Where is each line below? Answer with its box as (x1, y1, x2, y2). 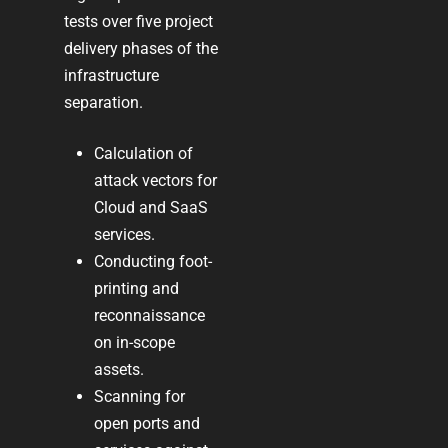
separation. (64, 92, 148, 112)
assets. (94, 359, 145, 379)
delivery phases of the (64, 38, 219, 58)
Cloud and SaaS (94, 197, 209, 217)
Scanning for (94, 386, 186, 406)
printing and (94, 278, 180, 298)
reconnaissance (94, 305, 206, 325)
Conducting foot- (94, 251, 213, 271)
